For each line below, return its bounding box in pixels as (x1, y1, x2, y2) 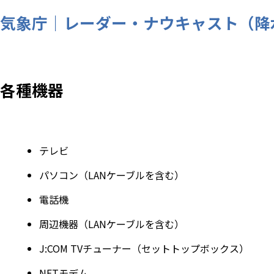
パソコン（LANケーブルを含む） (39, 168, 184, 183)
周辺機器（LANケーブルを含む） (39, 217, 184, 232)
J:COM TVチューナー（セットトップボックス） (39, 241, 249, 256)
